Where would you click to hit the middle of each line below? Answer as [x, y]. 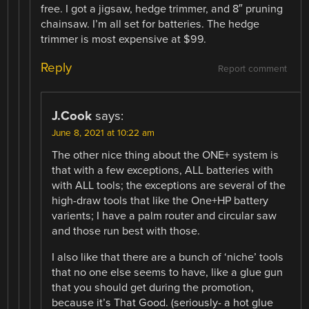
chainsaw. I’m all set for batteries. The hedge [150, 24]
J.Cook [72, 116]
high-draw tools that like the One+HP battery [160, 200]
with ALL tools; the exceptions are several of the [169, 185]
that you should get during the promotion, [153, 287]
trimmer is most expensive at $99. [124, 39]
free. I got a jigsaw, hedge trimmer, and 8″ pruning [162, 9]
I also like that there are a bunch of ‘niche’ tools [168, 257]
